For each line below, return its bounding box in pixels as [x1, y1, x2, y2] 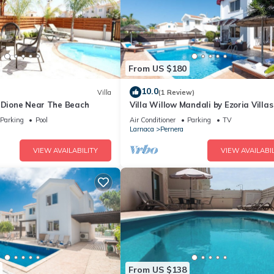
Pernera [160, 125, 183, 134]
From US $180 [128, 62, 187, 74]
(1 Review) [158, 87, 194, 97]
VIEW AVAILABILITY [33, 146, 98, 155]
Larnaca [130, 125, 154, 134]
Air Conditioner [130, 116, 176, 125]
